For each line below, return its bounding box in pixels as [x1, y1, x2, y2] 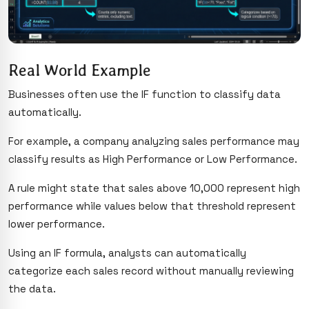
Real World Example [8, 61, 151, 81]
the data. [8, 282, 56, 296]
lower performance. [8, 217, 105, 231]
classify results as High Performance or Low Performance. [8, 152, 297, 166]
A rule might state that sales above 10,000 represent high [8, 181, 300, 195]
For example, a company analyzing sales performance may [8, 134, 299, 148]
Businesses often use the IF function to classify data [8, 88, 281, 101]
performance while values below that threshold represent [8, 199, 296, 213]
